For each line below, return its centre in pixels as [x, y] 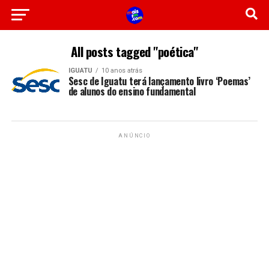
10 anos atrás [122, 71]
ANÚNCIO [134, 136]
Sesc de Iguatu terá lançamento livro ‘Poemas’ [159, 81]
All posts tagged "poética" [134, 51]
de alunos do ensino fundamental [132, 91]
